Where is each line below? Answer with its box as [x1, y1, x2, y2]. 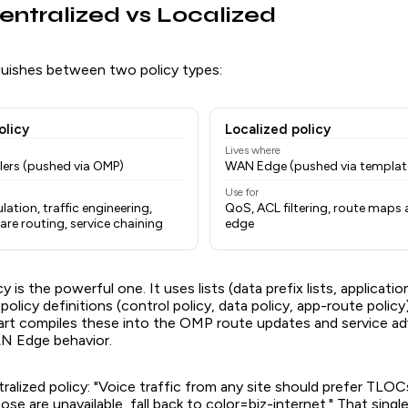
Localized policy [225, 121, 331, 138]
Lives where [225, 144, 280, 158]
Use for [225, 186, 259, 199]
